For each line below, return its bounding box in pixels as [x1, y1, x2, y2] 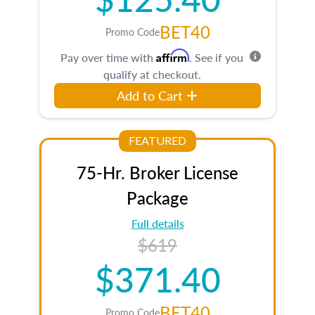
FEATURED [129, 134, 186, 148]
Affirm [156, 48, 189, 63]
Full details [131, 214, 184, 231]
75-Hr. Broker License [77, 160, 238, 184]
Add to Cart [117, 86, 184, 104]
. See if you [189, 49, 243, 65]
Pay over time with [60, 49, 156, 65]
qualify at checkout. [103, 65, 201, 82]
